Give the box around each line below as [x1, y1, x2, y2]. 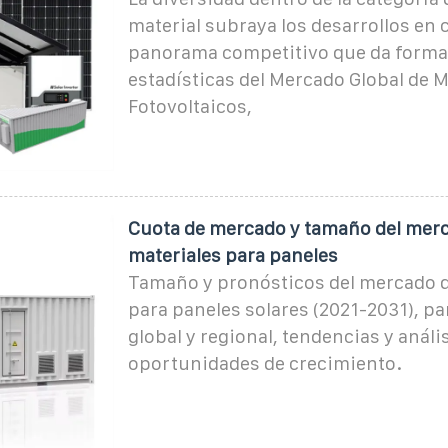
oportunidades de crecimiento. [127, 352, 402, 374]
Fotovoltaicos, [127, 95, 252, 117]
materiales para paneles [127, 244, 338, 266]
